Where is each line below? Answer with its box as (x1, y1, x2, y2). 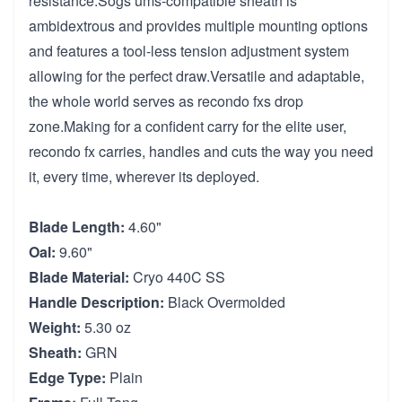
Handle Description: (29, 291, 164, 312)
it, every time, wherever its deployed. (29, 165, 259, 187)
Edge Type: (29, 366, 106, 388)
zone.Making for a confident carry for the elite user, (29, 115, 346, 136)
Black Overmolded (164, 291, 285, 312)
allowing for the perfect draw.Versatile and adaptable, (29, 65, 364, 86)
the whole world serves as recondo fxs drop (29, 90, 303, 111)
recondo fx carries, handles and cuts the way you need (29, 140, 373, 162)
